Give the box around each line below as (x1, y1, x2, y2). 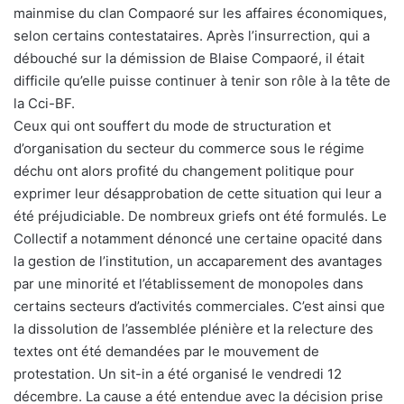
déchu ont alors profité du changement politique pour (14, 162, 354, 180)
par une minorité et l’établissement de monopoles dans (14, 275, 363, 293)
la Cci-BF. (14, 95, 75, 113)
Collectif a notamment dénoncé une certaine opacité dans (14, 230, 382, 248)
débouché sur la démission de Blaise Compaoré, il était (14, 50, 364, 68)
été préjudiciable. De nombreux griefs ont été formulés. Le (14, 207, 387, 225)
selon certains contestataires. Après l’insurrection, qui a (14, 27, 370, 45)
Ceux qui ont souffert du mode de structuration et (14, 117, 331, 135)
